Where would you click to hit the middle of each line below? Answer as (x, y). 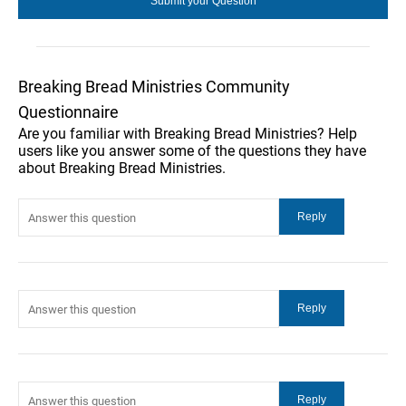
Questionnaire (68, 112)
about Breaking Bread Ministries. (122, 168)
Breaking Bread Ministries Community (154, 87)
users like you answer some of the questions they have (192, 151)
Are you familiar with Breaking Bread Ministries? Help (188, 134)
